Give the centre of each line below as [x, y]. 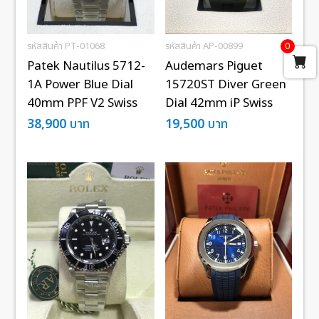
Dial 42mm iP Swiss [219, 103]
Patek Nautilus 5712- [87, 66]
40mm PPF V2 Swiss [83, 103]
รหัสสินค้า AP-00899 [204, 46]
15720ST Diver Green [225, 85]
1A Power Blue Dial [80, 85]
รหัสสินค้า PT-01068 [66, 46]
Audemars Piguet [214, 66]
